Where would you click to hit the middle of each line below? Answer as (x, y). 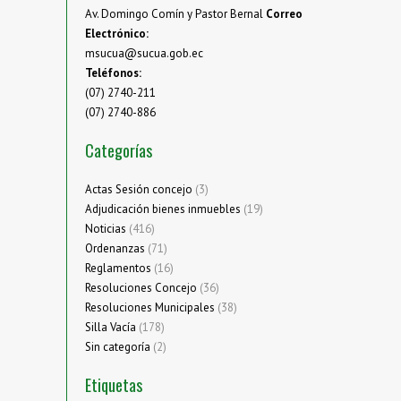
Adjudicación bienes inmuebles (163, 209)
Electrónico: (117, 34)
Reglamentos (118, 269)
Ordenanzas (115, 249)
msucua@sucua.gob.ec (144, 54)
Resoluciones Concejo (141, 288)
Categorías (119, 151)
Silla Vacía (111, 328)
